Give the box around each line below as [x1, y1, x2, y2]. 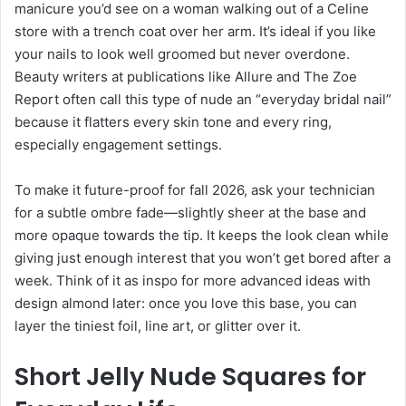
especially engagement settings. [14, 135, 222, 153]
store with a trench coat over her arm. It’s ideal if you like [14, 22, 376, 40]
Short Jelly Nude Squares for [14, 359, 366, 393]
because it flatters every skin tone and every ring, [14, 112, 332, 130]
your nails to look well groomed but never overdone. [14, 44, 350, 63]
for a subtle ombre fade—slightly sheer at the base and [14, 203, 366, 221]
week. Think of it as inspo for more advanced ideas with [14, 271, 371, 289]
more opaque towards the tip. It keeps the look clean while [14, 226, 389, 244]
